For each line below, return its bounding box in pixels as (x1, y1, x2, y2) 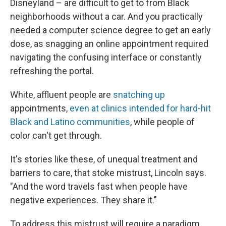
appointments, (10, 103, 70, 114)
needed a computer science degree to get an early (10, 25, 211, 35)
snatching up (113, 89, 165, 100)
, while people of (130, 117, 195, 127)
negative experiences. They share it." (10, 195, 157, 205)
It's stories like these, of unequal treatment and (10, 154, 198, 164)
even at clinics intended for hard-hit (70, 103, 211, 114)
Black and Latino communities (10, 117, 130, 127)
